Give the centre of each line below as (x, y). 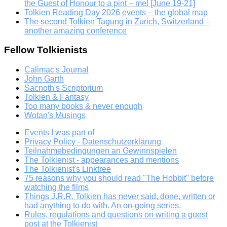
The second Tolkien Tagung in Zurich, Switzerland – (117, 21)
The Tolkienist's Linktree (68, 169)
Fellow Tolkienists (46, 50)
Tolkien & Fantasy (56, 97)
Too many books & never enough (83, 106)
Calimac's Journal (56, 69)
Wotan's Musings (55, 115)
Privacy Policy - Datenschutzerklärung (93, 141)
